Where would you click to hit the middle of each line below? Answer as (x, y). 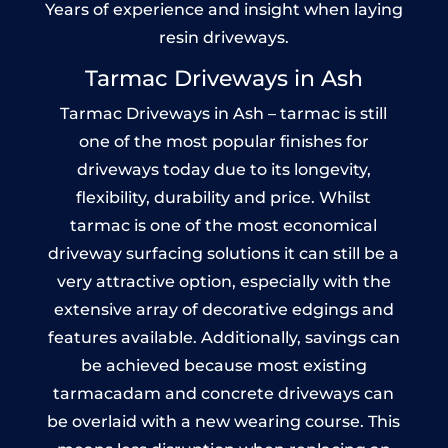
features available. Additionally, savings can (223, 337)
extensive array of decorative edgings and (223, 309)
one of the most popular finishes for (223, 141)
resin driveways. (223, 37)
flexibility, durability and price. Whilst (224, 197)
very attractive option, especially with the (223, 281)
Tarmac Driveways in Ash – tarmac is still (224, 113)
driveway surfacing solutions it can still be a (224, 253)
